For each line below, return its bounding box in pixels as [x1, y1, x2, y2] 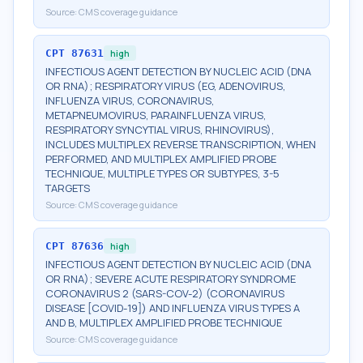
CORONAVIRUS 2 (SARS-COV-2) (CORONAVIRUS [45, 286, 284, 301]
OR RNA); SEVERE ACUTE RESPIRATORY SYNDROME [45, 271, 296, 286]
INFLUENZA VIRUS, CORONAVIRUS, [45, 93, 214, 108]
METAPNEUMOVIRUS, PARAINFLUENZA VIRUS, [45, 108, 266, 122]
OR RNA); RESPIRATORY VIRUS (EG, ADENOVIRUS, [45, 79, 285, 93]
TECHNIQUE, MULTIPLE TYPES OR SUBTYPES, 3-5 [45, 166, 280, 181]
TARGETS [45, 181, 90, 195]
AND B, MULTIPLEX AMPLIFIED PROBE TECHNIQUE [45, 315, 282, 330]
